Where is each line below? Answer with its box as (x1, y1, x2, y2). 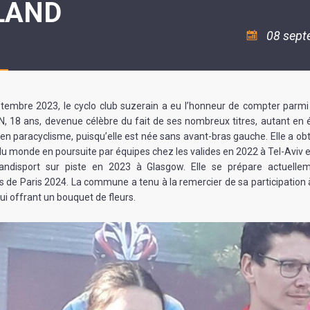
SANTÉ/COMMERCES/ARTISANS (99, 44, 233, 53)
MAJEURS (99, 24, 142, 33)
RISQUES (99, 14, 138, 24)
